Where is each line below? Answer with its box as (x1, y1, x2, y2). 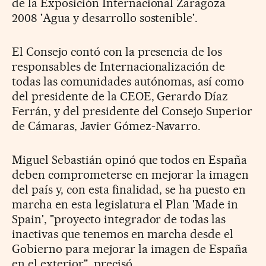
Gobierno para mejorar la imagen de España (12, 241, 248, 256)
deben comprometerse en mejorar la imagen (12, 167, 249, 182)
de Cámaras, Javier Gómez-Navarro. (12, 118, 201, 133)
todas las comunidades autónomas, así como (12, 74, 245, 88)
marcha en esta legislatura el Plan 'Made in (12, 197, 239, 211)
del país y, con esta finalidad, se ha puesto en (12, 182, 246, 197)
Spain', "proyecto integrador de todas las (12, 211, 226, 226)
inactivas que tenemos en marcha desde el (12, 226, 234, 241)
